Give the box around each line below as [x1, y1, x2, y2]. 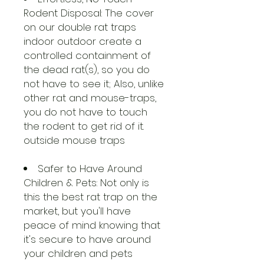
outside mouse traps [24, 133, 125, 147]
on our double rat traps [24, 20, 136, 34]
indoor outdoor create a [24, 34, 141, 48]
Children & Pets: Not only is [24, 176, 149, 190]
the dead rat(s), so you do [24, 62, 150, 77]
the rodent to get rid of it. [24, 119, 144, 133]
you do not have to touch [24, 105, 147, 119]
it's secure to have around [24, 232, 151, 246]
